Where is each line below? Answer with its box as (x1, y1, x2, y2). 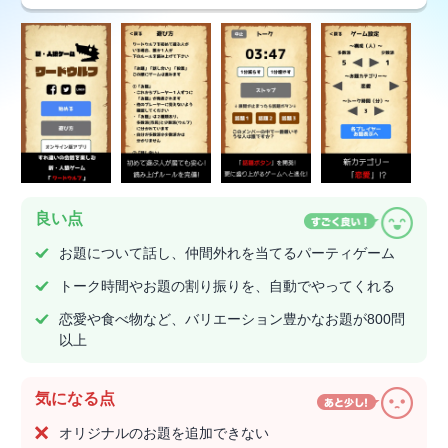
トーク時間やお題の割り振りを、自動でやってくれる (59, 278, 395, 295)
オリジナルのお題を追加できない (59, 425, 269, 442)
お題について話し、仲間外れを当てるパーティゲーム (59, 245, 395, 262)
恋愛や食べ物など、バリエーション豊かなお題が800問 (59, 311, 405, 328)
